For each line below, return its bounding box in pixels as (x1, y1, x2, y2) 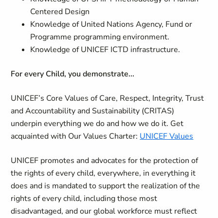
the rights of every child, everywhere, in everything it (11, 168, 196, 179)
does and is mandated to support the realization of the (11, 181, 200, 191)
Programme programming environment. (30, 32, 170, 42)
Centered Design (30, 6, 90, 17)
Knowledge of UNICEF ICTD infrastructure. (30, 44, 182, 55)
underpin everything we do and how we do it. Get (11, 118, 184, 129)
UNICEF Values (140, 131, 194, 142)
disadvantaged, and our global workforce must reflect (11, 206, 198, 217)
